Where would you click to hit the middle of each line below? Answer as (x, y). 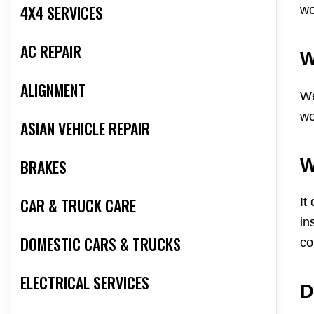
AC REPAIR (51, 52)
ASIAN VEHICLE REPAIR (85, 129)
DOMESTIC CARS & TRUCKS (101, 244)
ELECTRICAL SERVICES (85, 283)
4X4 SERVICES (62, 13)
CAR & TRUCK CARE (78, 206)
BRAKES (43, 167)
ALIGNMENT (53, 90)
